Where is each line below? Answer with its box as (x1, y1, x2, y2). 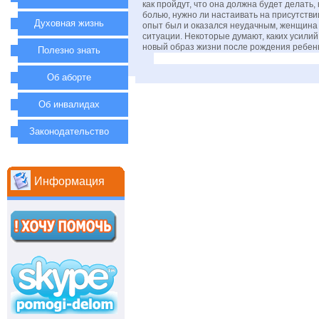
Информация (34, 175, 105, 187)
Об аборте (47, 72, 92, 83)
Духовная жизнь (34, 18, 105, 28)
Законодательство (29, 126, 110, 137)
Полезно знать (38, 45, 101, 56)
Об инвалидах (38, 99, 100, 110)
